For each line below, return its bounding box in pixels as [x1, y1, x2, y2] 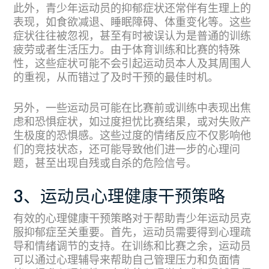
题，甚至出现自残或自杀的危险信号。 [13, 159, 197, 169]
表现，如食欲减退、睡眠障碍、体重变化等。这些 [13, 17, 251, 28]
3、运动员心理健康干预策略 [13, 189, 225, 207]
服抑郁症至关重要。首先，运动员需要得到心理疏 [13, 228, 251, 238]
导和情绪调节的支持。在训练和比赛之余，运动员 [13, 241, 251, 252]
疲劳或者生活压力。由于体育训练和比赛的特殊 [13, 45, 240, 56]
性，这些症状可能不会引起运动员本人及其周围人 [13, 59, 251, 70]
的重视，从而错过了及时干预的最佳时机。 [13, 73, 219, 83]
